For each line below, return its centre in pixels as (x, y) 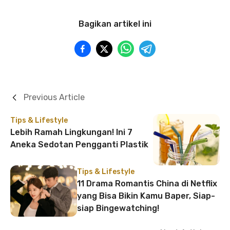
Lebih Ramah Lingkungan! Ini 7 (71, 132)
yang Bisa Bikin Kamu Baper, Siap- (146, 196)
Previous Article (54, 97)
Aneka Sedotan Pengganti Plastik (79, 145)
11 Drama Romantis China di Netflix (147, 184)
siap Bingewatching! (118, 208)
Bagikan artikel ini (115, 24)
